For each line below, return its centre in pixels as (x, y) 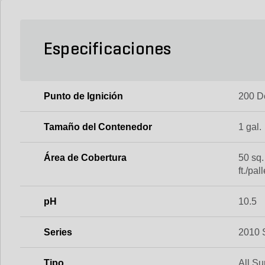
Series (58, 232)
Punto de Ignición (83, 96)
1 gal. (250, 127)
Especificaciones (108, 50)
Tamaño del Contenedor (98, 127)
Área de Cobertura (85, 158)
